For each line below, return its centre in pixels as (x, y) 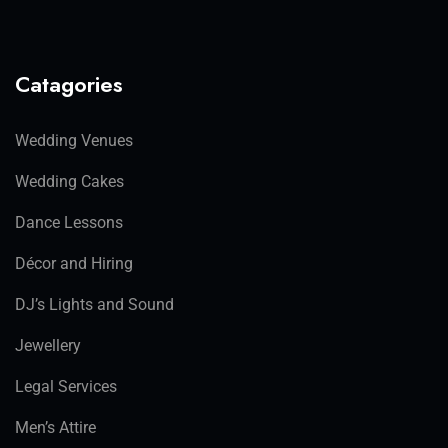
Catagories (69, 84)
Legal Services (66, 387)
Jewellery (48, 346)
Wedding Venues (74, 141)
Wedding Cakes (69, 182)
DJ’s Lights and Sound (94, 305)
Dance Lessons (69, 223)
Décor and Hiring (74, 264)
